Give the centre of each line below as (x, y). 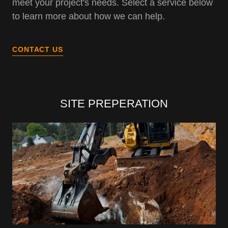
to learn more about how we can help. (90, 16)
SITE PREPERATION (114, 103)
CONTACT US (38, 49)
